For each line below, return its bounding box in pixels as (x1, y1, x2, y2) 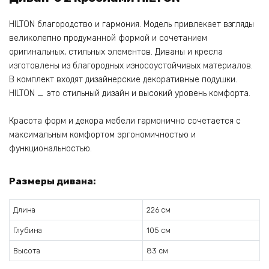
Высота (13, 246, 41, 255)
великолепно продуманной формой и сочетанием (9, 32, 207, 43)
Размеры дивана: (9, 175, 96, 187)
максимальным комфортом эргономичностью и (9, 130, 196, 141)
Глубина (13, 225, 43, 235)
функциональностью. (9, 144, 92, 154)
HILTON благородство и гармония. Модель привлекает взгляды (9, 19, 254, 29)
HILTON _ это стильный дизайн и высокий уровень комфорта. (9, 88, 250, 98)
